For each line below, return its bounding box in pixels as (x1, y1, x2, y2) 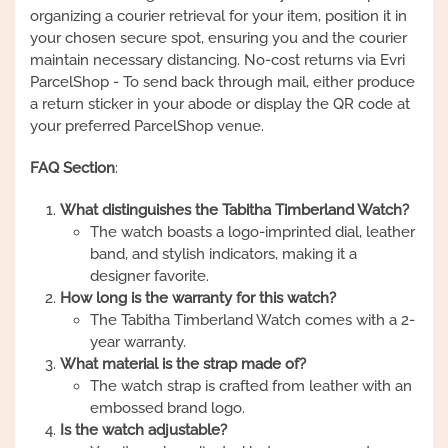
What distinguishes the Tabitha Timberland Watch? (60, 201, 409, 219)
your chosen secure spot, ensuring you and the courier (30, 29, 407, 47)
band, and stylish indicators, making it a (90, 245, 357, 263)
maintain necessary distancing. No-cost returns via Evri (30, 51, 405, 69)
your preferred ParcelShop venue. (30, 117, 264, 135)
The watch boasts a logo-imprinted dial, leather (90, 223, 415, 241)
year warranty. (90, 333, 186, 351)
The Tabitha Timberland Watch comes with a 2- (90, 311, 415, 329)
